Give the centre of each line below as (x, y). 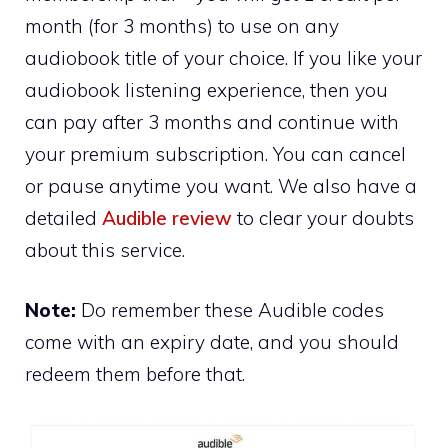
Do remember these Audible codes (230, 310)
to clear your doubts (323, 217)
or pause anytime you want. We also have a (221, 185)
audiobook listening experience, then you (206, 89)
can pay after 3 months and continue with (212, 121)
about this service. (105, 249)
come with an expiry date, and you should (212, 342)
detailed (63, 217)
